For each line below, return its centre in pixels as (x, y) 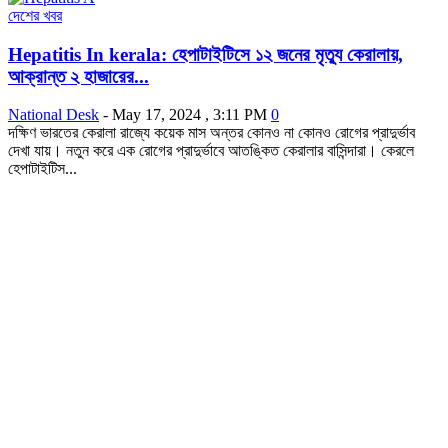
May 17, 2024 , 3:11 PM (189, 115)
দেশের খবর (35, 15)
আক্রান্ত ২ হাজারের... (78, 76)
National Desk (53, 115)
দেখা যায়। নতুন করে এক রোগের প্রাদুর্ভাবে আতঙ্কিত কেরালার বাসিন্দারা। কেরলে (211, 151)
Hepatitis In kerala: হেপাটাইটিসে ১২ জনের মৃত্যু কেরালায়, (205, 54)
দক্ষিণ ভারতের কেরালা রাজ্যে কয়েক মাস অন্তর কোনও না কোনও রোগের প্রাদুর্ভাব (211, 133)
